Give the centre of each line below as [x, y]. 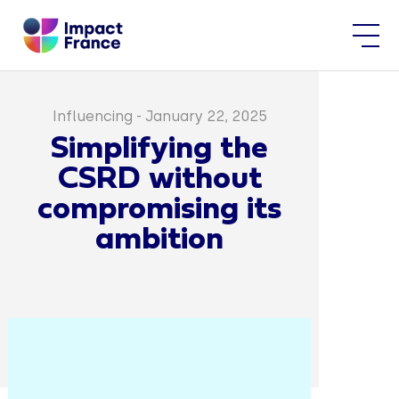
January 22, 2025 [206, 116]
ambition [160, 240]
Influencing [92, 116]
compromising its [160, 210]
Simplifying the [160, 150]
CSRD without [159, 180]
